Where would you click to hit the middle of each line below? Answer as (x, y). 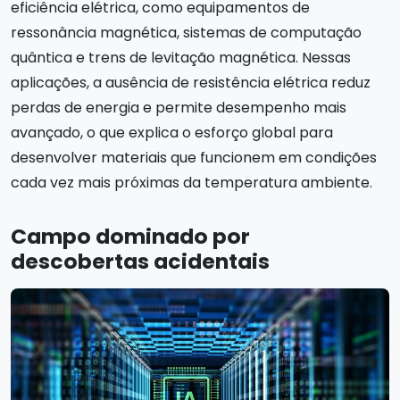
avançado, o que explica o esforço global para (172, 133)
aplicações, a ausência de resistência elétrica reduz (191, 83)
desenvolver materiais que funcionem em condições (194, 158)
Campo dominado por (130, 237)
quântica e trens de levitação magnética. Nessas (181, 58)
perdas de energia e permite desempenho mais (179, 108)
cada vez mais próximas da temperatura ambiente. (192, 183)
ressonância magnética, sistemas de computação (186, 33)
